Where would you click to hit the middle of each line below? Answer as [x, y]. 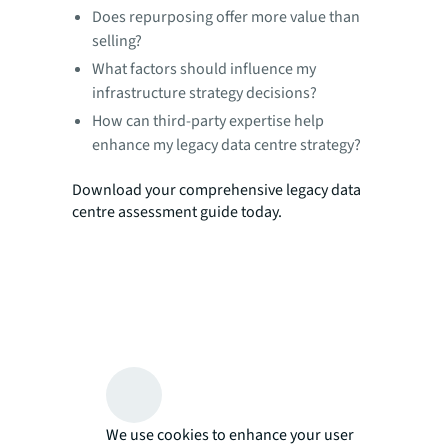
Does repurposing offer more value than [226, 16]
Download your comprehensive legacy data [216, 189]
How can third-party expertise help [208, 120]
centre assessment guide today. [177, 211]
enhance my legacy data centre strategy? [226, 144]
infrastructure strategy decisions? [204, 92]
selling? [117, 40]
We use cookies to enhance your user [229, 435]
